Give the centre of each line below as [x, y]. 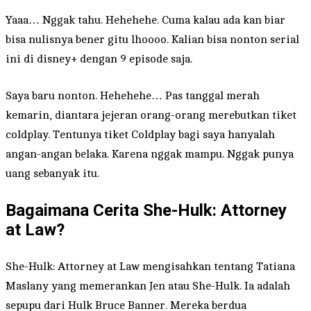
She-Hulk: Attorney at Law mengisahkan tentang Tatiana [150, 266]
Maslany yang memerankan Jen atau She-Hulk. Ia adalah [148, 286]
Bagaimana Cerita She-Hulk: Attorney [146, 210]
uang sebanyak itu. [52, 173]
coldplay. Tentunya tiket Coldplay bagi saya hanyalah [140, 134]
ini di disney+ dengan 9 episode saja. [99, 59]
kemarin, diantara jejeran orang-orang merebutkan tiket [151, 115]
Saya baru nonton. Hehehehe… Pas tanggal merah [133, 95]
